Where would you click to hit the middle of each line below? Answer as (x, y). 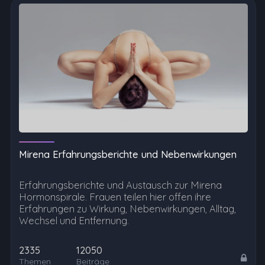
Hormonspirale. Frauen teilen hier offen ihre (115, 197)
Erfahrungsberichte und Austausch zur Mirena (120, 185)
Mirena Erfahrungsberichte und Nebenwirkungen (128, 155)
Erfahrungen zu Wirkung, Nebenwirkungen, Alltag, (127, 209)
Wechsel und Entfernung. (74, 221)
